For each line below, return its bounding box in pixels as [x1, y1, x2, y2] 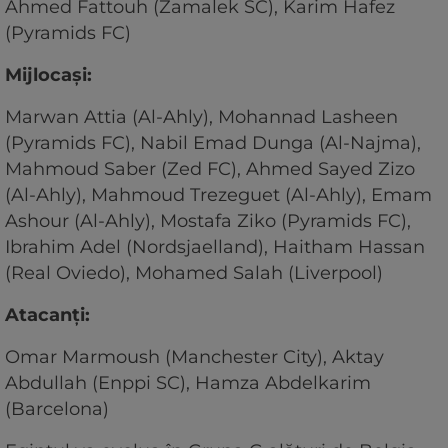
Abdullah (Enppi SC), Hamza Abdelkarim [5, 372, 371, 395]
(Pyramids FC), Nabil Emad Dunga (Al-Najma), [5, 132, 421, 155]
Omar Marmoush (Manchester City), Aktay [5, 346, 384, 369]
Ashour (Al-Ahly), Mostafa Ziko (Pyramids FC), [5, 210, 411, 233]
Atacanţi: [5, 304, 95, 327]
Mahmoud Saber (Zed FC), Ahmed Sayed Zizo [5, 158, 415, 181]
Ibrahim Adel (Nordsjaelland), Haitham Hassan [5, 236, 425, 259]
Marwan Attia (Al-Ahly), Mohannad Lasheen [5, 106, 398, 129]
